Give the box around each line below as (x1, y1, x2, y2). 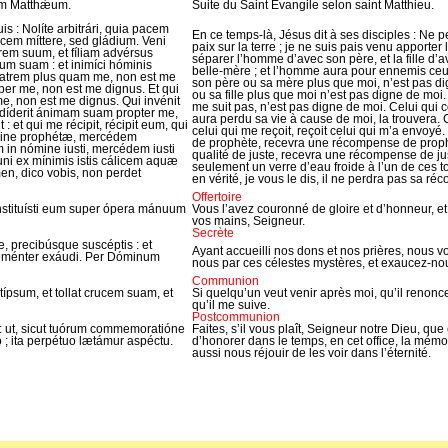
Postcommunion (192, 309, 280, 324)
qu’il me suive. (192, 297, 270, 312)
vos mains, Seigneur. (192, 213, 305, 228)
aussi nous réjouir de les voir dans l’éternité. (192, 345, 431, 360)
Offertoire (192, 189, 242, 204)
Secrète (192, 225, 234, 240)
